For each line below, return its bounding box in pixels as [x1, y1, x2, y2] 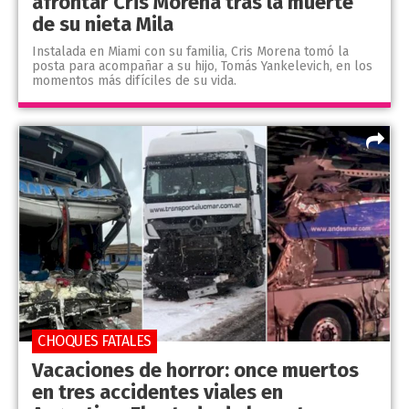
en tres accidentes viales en [32, 380, 283, 405]
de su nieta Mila [32, 11, 173, 37]
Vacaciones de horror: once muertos [32, 358, 359, 383]
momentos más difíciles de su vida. [32, 72, 236, 89]
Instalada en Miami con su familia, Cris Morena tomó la [32, 43, 349, 59]
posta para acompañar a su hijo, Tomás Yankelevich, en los [32, 58, 372, 74]
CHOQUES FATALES [37, 332, 152, 351]
